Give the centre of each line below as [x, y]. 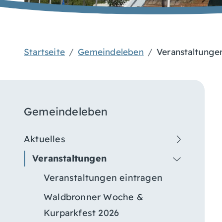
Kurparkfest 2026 [82, 213]
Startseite [44, 52]
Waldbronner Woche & [93, 197]
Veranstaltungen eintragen [103, 177]
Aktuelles [45, 139]
